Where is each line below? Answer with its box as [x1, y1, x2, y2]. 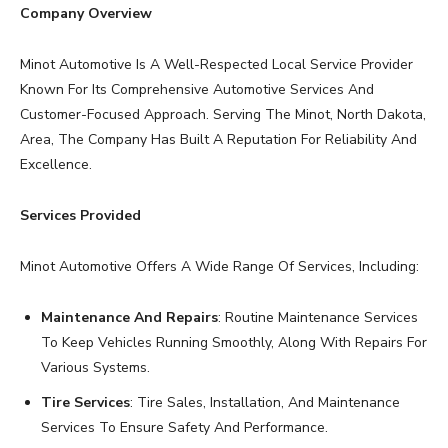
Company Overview [20, 4, 152, 24]
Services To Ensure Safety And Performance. [41, 418, 328, 438]
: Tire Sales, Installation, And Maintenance [130, 393, 400, 413]
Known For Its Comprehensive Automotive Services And [20, 80, 374, 100]
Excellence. [20, 155, 92, 175]
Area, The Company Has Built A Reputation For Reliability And [20, 130, 417, 150]
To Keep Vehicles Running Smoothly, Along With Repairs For [41, 333, 427, 353]
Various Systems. [41, 358, 150, 378]
